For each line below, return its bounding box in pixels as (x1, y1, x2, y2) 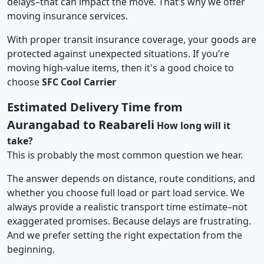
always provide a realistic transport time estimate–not (7, 200, 247, 213)
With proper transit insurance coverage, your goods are (7, 32, 256, 46)
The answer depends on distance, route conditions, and (7, 171, 255, 185)
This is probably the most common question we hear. (7, 148, 243, 161)
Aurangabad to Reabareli (7, 116, 154, 133)
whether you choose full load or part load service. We (7, 186, 245, 199)
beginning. (7, 242, 55, 256)
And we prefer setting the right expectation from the (7, 228, 242, 242)
